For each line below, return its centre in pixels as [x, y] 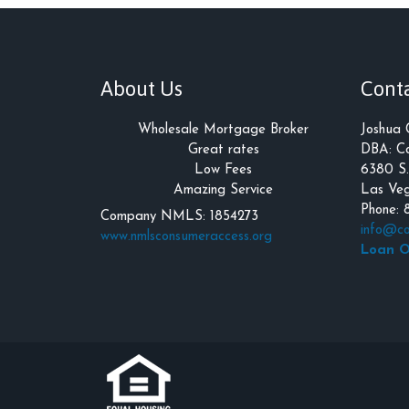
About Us [142, 89]
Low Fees [223, 171]
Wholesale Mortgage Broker [223, 131]
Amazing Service [223, 191]
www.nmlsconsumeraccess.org [186, 236]
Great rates [223, 151]
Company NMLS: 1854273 [179, 216]
